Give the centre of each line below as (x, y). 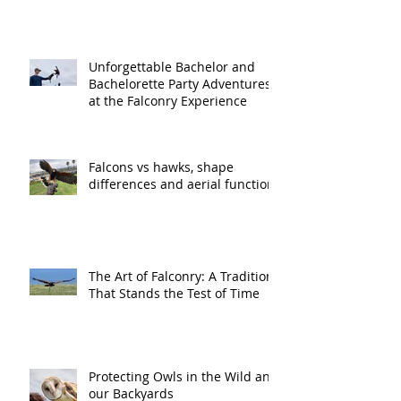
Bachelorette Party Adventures (180, 83)
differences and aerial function (182, 183)
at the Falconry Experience (168, 100)
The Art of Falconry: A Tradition (181, 276)
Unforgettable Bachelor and (172, 66)
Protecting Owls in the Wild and (183, 376)
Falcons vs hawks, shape (161, 166)
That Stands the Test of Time (174, 293)
